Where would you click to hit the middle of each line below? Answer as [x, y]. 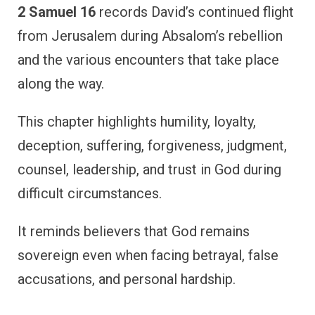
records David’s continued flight [195, 12]
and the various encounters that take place [148, 60]
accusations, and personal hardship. [127, 279]
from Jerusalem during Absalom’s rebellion [150, 36]
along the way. [61, 84]
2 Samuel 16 [57, 12]
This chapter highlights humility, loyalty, [137, 122]
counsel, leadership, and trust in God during [149, 170]
